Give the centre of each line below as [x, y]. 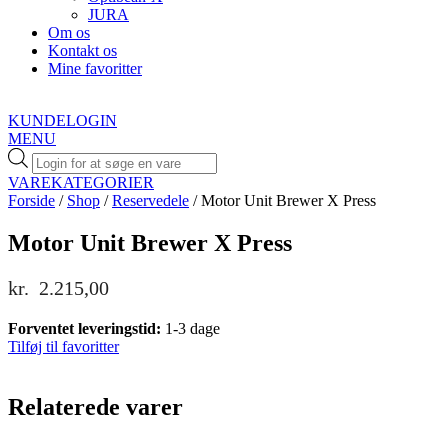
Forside [31, 200]
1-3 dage [192, 328]
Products [58, 155]
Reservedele [150, 200]
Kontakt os [82, 50]
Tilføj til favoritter [63, 346]
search [51, 173]
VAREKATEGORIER [81, 182]
